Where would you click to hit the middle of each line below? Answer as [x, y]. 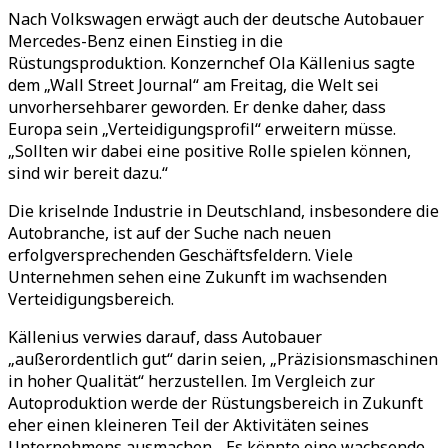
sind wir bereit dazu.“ [88, 173]
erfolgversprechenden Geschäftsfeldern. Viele [180, 255]
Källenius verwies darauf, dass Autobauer [165, 337]
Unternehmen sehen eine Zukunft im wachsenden [197, 277]
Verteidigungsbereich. [91, 299]
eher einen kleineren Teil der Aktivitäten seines [188, 425]
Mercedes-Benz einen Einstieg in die [145, 41]
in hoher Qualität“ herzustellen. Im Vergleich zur [191, 381]
